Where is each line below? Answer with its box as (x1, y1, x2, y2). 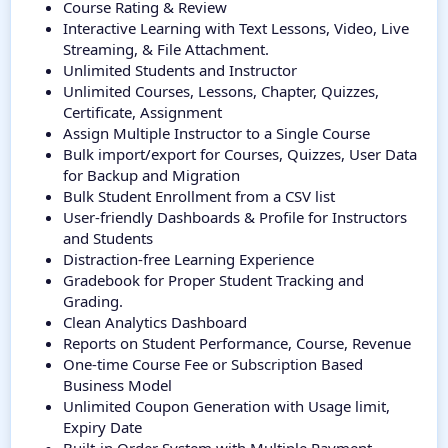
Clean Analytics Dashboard (63, 312, 247, 333)
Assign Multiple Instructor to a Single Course (63, 123, 370, 144)
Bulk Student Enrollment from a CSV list (63, 186, 335, 207)
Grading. (63, 291, 123, 312)
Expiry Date (63, 417, 142, 438)
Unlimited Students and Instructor (63, 60, 297, 81)
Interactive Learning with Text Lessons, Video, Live (63, 18, 409, 39)
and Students (63, 228, 153, 249)
